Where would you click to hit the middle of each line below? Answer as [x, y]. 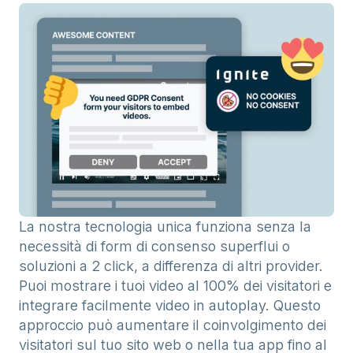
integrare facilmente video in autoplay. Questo [170, 305]
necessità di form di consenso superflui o [154, 246]
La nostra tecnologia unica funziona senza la [165, 226]
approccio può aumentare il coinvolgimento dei [173, 325]
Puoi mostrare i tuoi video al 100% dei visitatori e [175, 285]
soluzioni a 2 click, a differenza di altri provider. [171, 266]
